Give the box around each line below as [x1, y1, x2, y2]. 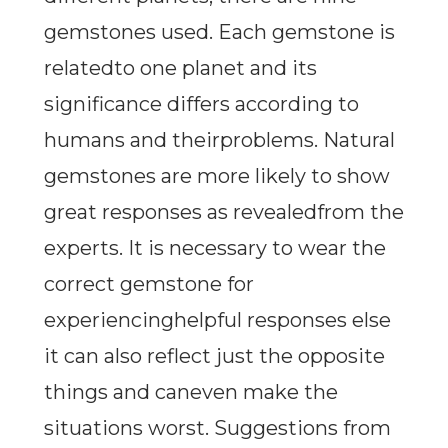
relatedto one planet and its [43, 56, 317, 81]
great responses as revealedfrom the [43, 200, 404, 225]
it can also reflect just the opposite [43, 344, 385, 369]
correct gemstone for [43, 272, 254, 297]
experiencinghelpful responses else [43, 308, 391, 333]
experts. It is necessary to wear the [43, 236, 386, 261]
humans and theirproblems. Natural [43, 128, 395, 153]
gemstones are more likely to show [43, 164, 390, 189]
